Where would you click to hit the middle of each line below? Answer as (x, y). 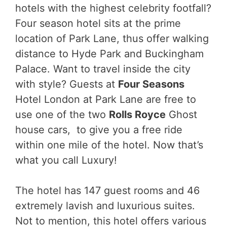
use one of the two (62, 114)
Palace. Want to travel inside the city (103, 69)
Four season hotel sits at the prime (98, 23)
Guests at (94, 84)
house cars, (44, 129)
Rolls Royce (137, 114)
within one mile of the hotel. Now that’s (109, 145)
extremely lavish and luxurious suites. (105, 205)
